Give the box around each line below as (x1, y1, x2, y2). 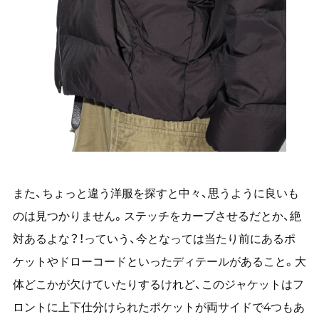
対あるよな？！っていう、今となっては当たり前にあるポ (12, 231, 296, 246)
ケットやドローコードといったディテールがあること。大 (12, 254, 306, 269)
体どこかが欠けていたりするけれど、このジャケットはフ (12, 277, 304, 292)
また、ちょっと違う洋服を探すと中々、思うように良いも (12, 186, 299, 201)
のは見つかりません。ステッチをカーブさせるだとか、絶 (12, 209, 301, 224)
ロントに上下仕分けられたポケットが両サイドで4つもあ (12, 300, 305, 315)
